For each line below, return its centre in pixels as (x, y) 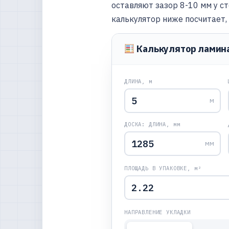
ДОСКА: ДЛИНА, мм (152, 124)
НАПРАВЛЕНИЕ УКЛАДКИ (157, 212)
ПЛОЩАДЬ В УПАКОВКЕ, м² (163, 168)
